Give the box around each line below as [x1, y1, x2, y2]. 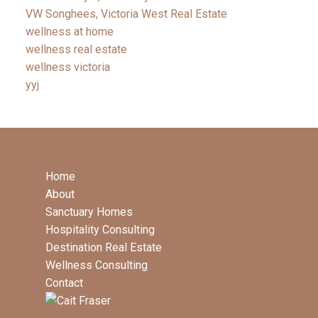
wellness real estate [25, 43, 127, 57]
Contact [45, 276, 83, 290]
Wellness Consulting [45, 258, 148, 273]
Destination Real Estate [45, 241, 162, 255]
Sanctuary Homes [45, 205, 133, 219]
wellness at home [25, 25, 114, 39]
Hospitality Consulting [45, 223, 155, 237]
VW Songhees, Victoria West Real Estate [25, 7, 227, 21]
